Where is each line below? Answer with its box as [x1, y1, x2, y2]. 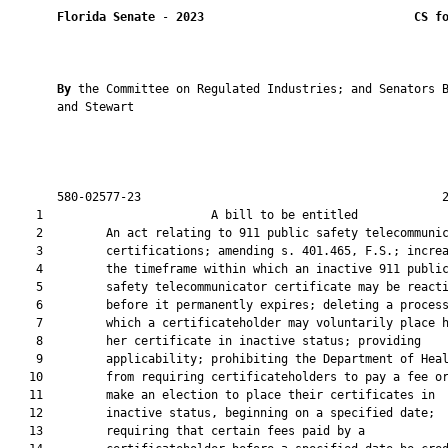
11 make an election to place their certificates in [8, 388, 435, 402]
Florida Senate [57, 10, 155, 24]
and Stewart [8, 100, 134, 114]
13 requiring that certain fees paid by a [8, 424, 365, 438]
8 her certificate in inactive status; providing [8, 334, 421, 348]
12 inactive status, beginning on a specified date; [8, 406, 435, 420]
